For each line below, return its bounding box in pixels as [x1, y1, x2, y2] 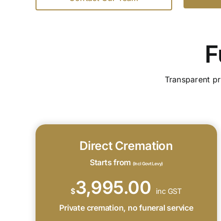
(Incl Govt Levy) [132, 160, 163, 166]
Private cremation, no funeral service [59, 202, 193, 213]
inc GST [155, 186, 182, 196]
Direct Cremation [79, 138, 173, 153]
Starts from [89, 157, 133, 167]
